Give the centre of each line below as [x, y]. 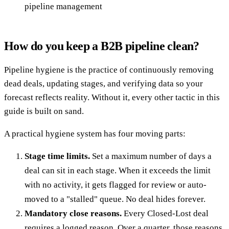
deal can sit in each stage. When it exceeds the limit [118, 171]
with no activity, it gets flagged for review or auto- [116, 185]
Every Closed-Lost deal [165, 214]
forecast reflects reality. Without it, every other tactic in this [112, 98]
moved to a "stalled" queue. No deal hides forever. [115, 199]
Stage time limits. [57, 156]
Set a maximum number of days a [151, 156]
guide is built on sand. [44, 111]
